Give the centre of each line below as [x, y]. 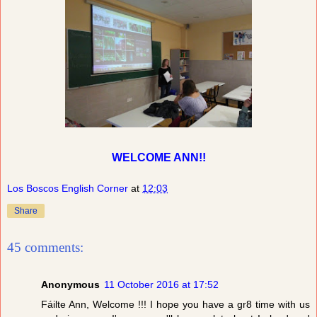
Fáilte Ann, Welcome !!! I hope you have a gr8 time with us [175, 304]
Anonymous [70, 284]
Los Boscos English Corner [68, 188]
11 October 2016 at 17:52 [161, 284]
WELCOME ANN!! [158, 157]
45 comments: [45, 248]
